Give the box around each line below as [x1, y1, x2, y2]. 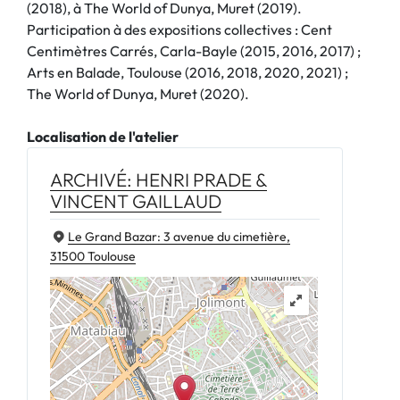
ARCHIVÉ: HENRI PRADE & [50, 167, 267, 191]
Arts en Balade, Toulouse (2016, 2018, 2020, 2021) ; [27, 62, 348, 81]
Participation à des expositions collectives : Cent [27, 20, 332, 38]
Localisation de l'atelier [27, 127, 179, 146]
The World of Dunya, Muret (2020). [27, 84, 249, 103]
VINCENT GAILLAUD [50, 188, 221, 212]
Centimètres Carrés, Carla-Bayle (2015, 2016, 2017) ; [27, 41, 361, 60]
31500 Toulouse [50, 247, 136, 264]
